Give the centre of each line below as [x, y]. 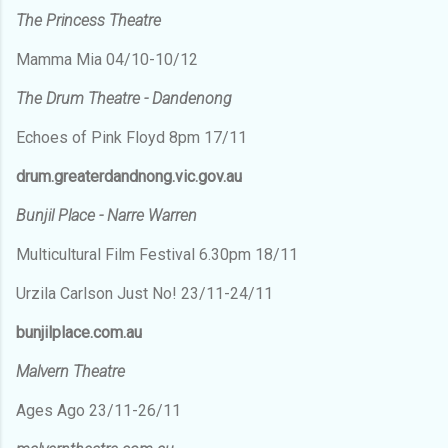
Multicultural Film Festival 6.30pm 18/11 [157, 254]
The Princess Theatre [88, 20]
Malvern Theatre [70, 371]
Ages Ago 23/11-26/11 [98, 410]
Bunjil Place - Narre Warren [106, 215]
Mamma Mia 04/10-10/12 [107, 59]
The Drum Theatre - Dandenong [124, 98]
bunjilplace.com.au [79, 332]
